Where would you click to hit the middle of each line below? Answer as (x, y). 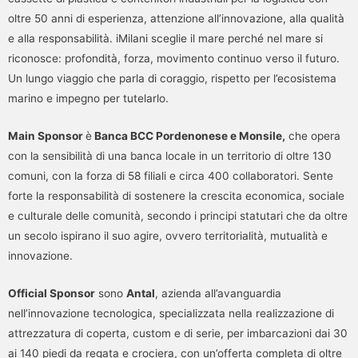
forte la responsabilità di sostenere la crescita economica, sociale (176, 196)
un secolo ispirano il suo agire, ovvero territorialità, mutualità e (168, 236)
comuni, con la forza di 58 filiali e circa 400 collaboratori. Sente (171, 176)
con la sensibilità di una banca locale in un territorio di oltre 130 (170, 156)
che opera (313, 136)
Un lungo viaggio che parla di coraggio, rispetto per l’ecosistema (172, 79)
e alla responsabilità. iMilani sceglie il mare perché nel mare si (165, 39)
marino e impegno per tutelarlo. (88, 99)
